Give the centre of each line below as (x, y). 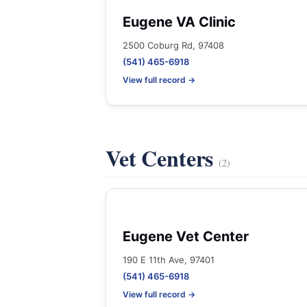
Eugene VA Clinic (179, 22)
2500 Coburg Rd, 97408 (173, 45)
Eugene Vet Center (186, 236)
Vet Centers (162, 158)
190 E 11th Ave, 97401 (169, 260)
